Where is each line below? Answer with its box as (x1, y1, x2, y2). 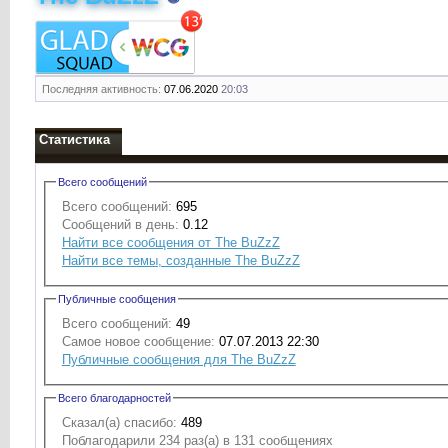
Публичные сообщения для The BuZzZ (61, 351, 296, 367)
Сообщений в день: (61, 216, 179, 232)
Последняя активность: (41, 83, 161, 95)
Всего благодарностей (57, 391, 171, 404)
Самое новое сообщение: (61, 333, 215, 349)
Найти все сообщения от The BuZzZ (61, 234, 280, 250)
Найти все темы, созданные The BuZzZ (61, 252, 300, 268)
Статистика (38, 132, 110, 147)
